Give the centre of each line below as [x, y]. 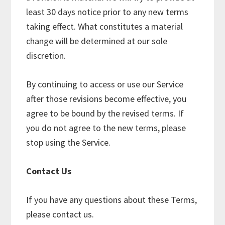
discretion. [46, 55]
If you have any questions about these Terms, [112, 200]
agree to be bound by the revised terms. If [105, 113]
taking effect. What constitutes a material [105, 26]
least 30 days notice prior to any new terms [107, 12]
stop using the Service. [69, 142]
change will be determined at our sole [97, 41]
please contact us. [60, 214]
